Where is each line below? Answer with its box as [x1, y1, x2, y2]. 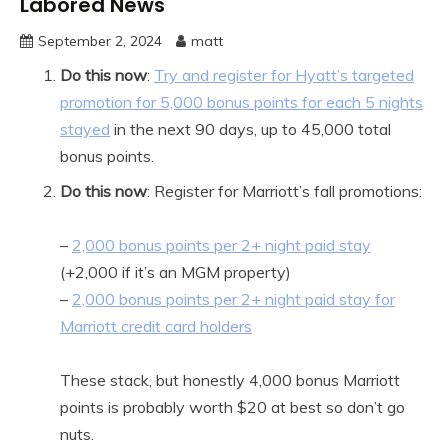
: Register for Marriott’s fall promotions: [147, 181, 422, 202]
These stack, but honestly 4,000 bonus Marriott [60, 370, 400, 391]
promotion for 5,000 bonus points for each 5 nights [60, 92, 423, 113]
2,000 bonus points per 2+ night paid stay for [72, 289, 395, 310]
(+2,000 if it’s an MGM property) [60, 262, 291, 283]
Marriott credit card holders [60, 316, 252, 337]
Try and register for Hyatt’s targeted [154, 65, 414, 86]
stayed [60, 119, 110, 140]
